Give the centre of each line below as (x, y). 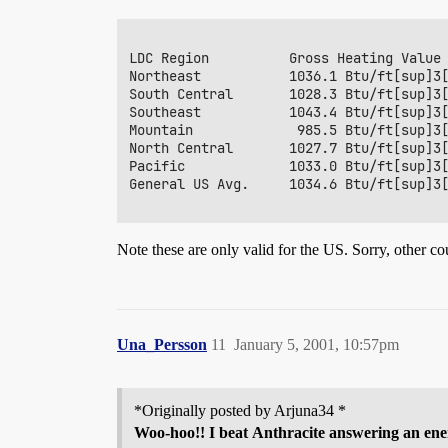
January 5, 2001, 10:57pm (316, 344)
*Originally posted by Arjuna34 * (240, 410)
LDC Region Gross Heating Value (285, 58)
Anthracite (288, 432)
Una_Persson (162, 344)
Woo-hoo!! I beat (193, 432)
